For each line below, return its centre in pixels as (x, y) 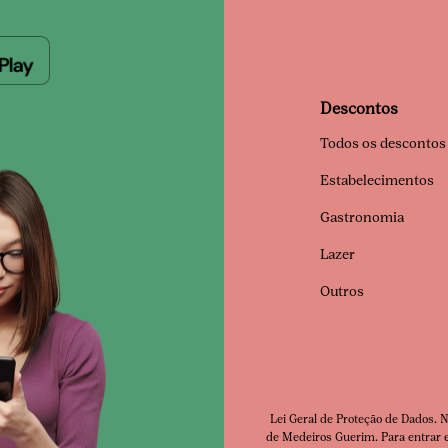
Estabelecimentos (377, 180)
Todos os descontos (383, 143)
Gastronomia (362, 217)
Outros (342, 291)
